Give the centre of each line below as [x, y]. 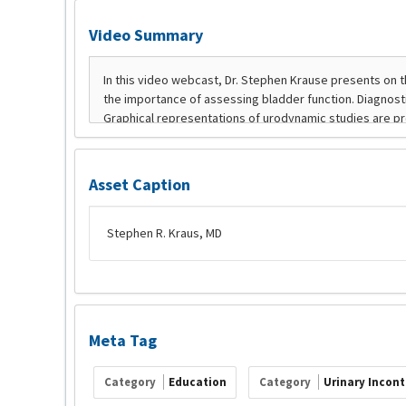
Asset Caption [140, 184]
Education [197, 382]
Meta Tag [123, 340]
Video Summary [146, 35]
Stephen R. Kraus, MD [164, 233]
